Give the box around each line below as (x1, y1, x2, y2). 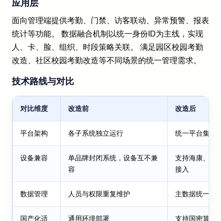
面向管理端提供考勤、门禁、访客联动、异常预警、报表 (12, 16, 209, 25)
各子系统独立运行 (68, 129, 124, 137)
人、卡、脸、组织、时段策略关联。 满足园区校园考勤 (12, 43, 203, 52)
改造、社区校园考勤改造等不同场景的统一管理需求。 (12, 56, 201, 65)
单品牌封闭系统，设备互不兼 (68, 153, 158, 162)
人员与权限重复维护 (68, 189, 131, 198)
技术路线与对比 (12, 76, 74, 86)
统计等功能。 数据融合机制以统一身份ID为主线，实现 (12, 30, 203, 38)
